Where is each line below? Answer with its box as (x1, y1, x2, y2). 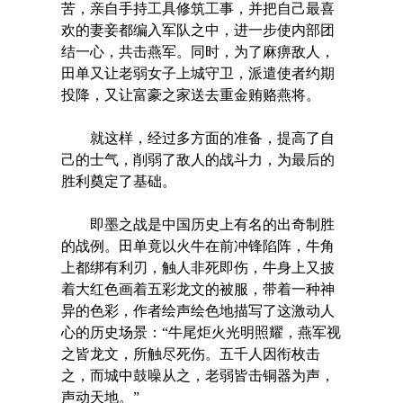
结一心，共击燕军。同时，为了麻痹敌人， (60, 43, 335, 59)
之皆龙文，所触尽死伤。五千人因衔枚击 (60, 345, 320, 362)
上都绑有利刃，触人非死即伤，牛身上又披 (60, 259, 335, 275)
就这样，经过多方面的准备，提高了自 (60, 130, 335, 146)
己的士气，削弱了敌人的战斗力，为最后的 (60, 151, 335, 167)
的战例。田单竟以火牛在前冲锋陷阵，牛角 (60, 237, 335, 254)
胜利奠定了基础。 (60, 173, 176, 189)
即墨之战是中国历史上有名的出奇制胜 (60, 216, 335, 232)
